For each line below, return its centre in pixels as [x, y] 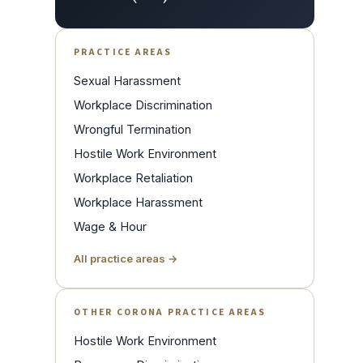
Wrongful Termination [132, 130]
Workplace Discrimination [143, 105]
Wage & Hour [110, 227]
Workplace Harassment [138, 203]
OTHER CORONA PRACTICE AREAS [170, 313]
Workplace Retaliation [133, 178]
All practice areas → [126, 259]
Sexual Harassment [127, 81]
